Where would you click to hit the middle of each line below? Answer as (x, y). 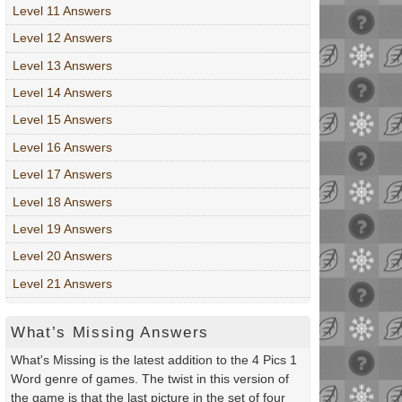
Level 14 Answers (62, 93)
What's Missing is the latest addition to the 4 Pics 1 (154, 360)
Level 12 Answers (62, 38)
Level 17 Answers (62, 175)
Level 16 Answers (62, 147)
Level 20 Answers (62, 256)
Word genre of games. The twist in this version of (150, 379)
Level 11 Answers (62, 10)
